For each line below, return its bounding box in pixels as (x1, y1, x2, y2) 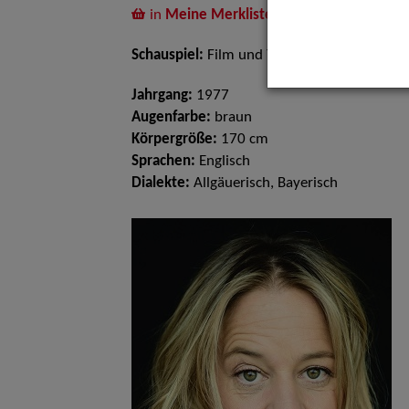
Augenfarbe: (131, 110, 211, 125)
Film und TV (204, 48, 283, 63)
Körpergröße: (131, 132, 217, 147)
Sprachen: (131, 154, 195, 169)
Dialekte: (131, 176, 190, 191)
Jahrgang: (131, 89, 193, 103)
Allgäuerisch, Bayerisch (190, 176, 338, 191)
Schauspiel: (131, 48, 204, 63)
